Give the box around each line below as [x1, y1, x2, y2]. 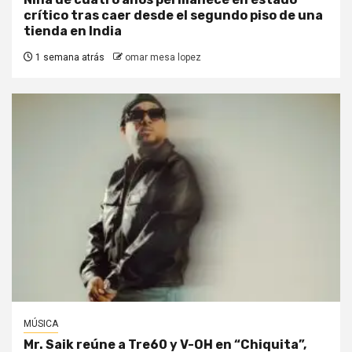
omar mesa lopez [125, 52, 201, 64]
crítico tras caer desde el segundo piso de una [24, 8, 323, 24]
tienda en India [24, 24, 122, 39]
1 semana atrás [33, 52, 104, 64]
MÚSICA [24, 318, 58, 330]
